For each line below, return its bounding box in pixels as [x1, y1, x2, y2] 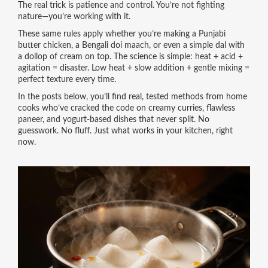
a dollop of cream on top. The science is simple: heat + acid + [17, 53, 243, 61]
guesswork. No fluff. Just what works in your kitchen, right [17, 127, 233, 135]
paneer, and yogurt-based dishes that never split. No [17, 115, 209, 124]
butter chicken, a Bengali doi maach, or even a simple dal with [17, 41, 245, 50]
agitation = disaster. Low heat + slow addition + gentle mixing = [17, 64, 249, 72]
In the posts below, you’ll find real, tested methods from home [17, 93, 247, 101]
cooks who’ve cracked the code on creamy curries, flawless [17, 104, 235, 112]
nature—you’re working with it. [17, 13, 130, 21]
